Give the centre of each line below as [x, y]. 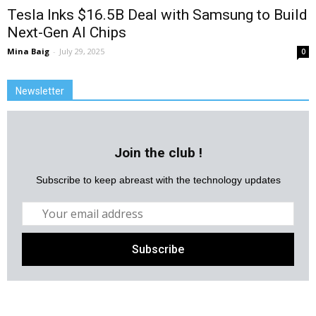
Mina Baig [28, 51]
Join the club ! [158, 153]
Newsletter [40, 91]
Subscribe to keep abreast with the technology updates [158, 180]
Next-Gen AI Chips [67, 33]
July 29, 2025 [82, 51]
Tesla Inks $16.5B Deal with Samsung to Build [157, 15]
